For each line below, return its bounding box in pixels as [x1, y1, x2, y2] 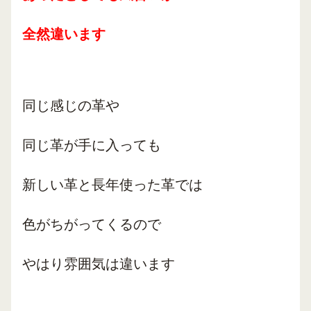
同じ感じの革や [22, 98, 119, 113]
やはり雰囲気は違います [22, 256, 175, 271]
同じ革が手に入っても [22, 137, 161, 153]
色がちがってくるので [22, 217, 161, 232]
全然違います [22, 26, 106, 42]
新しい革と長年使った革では [22, 177, 203, 192]
